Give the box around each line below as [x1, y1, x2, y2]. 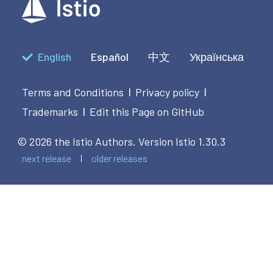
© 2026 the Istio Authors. [17, 135, 136, 149]
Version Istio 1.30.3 [138, 135, 225, 149]
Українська [190, 50, 244, 64]
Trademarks [22, 105, 78, 119]
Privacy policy [135, 85, 199, 99]
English [38, 50, 71, 64]
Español [91, 50, 129, 64]
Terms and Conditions [22, 85, 124, 99]
